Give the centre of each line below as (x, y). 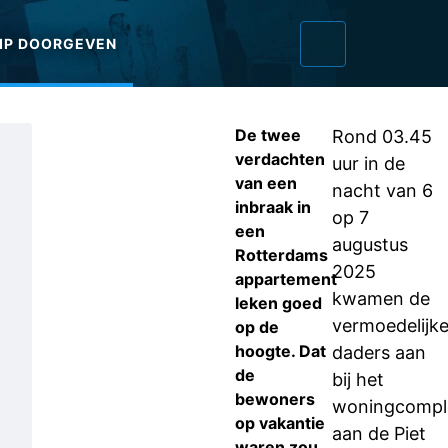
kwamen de (381, 298)
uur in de (368, 163)
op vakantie (280, 423)
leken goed (278, 303)
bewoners (275, 399)
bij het (358, 379)
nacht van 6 (382, 190)
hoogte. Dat (280, 351)
